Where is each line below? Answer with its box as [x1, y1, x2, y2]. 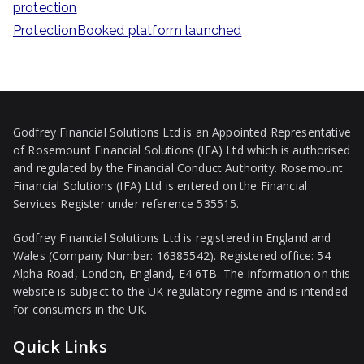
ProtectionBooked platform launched [13, 22, 242, 38]
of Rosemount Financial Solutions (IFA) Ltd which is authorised [13, 142, 350, 158]
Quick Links [13, 336, 107, 357]
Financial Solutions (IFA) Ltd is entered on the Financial [13, 178, 308, 193]
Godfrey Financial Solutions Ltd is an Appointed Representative [13, 124, 351, 140]
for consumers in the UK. [13, 301, 147, 317]
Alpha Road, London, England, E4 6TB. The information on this [13, 266, 351, 281]
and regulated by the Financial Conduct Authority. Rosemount [13, 160, 344, 175]
